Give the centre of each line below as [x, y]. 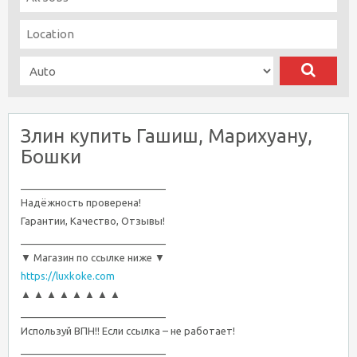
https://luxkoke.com [68, 276]
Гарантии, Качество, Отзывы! [93, 221]
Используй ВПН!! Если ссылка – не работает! [128, 331]
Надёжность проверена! [81, 202]
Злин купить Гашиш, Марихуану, [167, 136]
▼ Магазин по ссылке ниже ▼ [93, 257]
